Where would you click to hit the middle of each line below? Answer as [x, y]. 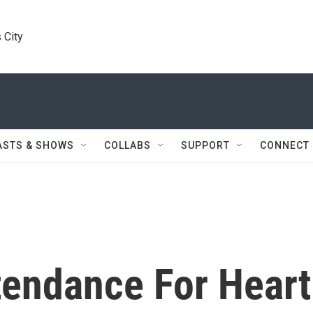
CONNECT [285, 145]
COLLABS [128, 145]
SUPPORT [205, 145]
